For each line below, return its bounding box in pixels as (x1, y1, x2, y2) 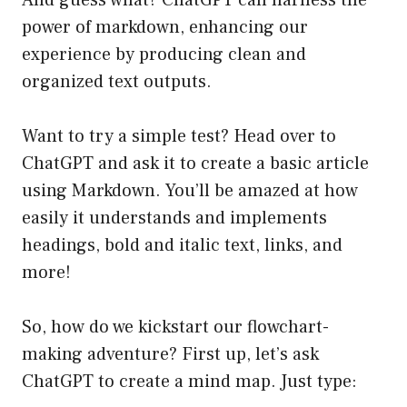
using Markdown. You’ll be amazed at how (22, 179, 358, 203)
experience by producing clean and (22, 43, 306, 67)
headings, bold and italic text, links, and (22, 233, 342, 258)
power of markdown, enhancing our (22, 15, 308, 40)
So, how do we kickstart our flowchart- (22, 315, 329, 340)
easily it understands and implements (22, 206, 327, 231)
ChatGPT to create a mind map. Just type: (22, 370, 357, 394)
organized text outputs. (22, 70, 212, 94)
